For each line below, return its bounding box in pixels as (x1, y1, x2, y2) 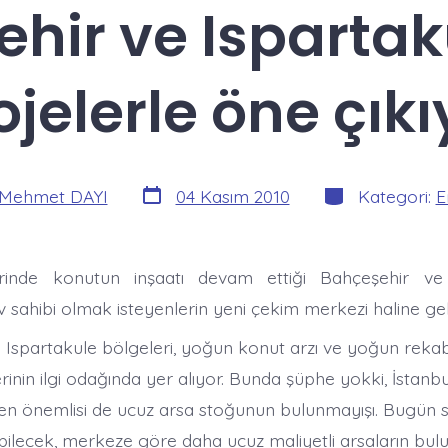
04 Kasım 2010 (175, 184, 290, 207)
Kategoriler (320, 179, 412, 202)
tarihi (138, 196, 178, 219)
